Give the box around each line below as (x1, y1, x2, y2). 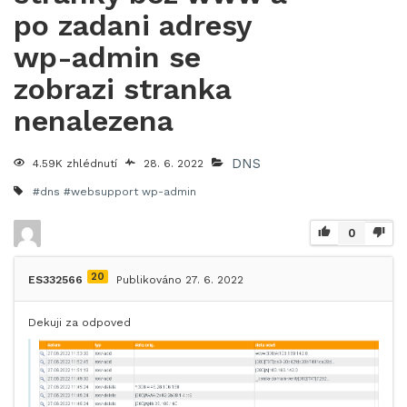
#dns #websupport (33, 185, 138, 198)
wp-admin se (14, 40, 201, 74)
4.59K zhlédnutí (33, 157, 117, 170)
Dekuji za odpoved (28, 316, 131, 329)
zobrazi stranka (14, 72, 232, 106)
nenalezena (14, 104, 174, 138)
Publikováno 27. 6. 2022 (116, 273, 243, 286)
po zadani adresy (14, 8, 251, 43)
